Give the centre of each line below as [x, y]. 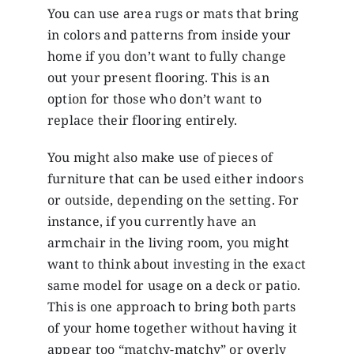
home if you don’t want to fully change [167, 56]
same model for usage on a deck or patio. [174, 286]
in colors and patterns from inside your [169, 35]
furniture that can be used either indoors [175, 179]
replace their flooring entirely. [142, 121]
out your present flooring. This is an [158, 78]
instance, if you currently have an [152, 222]
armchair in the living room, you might [168, 243]
